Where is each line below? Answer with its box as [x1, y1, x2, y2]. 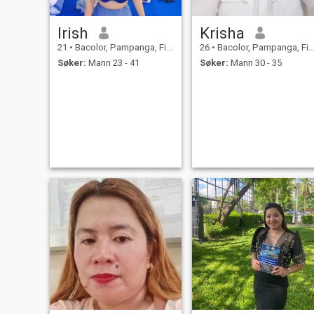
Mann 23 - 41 [86, 57, 139, 69]
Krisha [199, 23, 245, 42]
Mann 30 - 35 [228, 57, 282, 69]
